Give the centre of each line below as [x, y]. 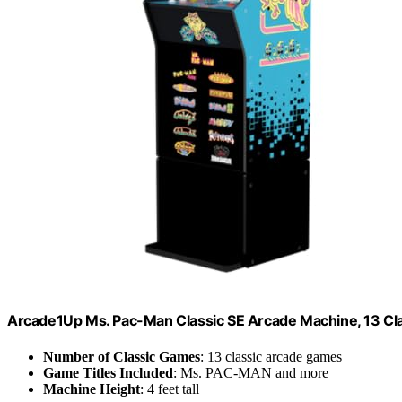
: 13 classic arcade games [271, 356]
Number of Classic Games [122, 356]
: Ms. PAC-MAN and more [251, 372]
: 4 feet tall [170, 389]
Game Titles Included [108, 372]
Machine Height [92, 389]
